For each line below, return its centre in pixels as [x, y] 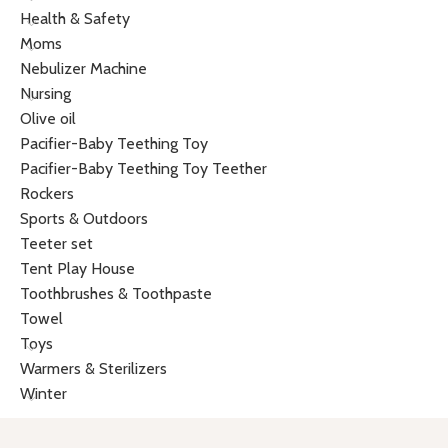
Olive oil [48, 118]
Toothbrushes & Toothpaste [116, 293]
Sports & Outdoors [84, 218]
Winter [43, 393]
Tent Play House [77, 268]
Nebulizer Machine [83, 68]
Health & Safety [75, 18]
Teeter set [56, 243]
